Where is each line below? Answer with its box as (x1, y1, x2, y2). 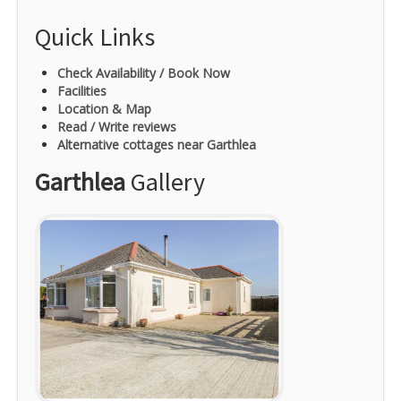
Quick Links (35, 21, 155, 54)
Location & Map (57, 100, 151, 118)
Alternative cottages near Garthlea (57, 136, 256, 154)
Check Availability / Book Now (57, 64, 230, 82)
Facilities (57, 82, 107, 100)
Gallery (125, 166, 205, 199)
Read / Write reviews (57, 118, 176, 136)
